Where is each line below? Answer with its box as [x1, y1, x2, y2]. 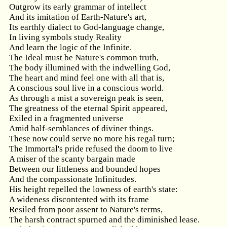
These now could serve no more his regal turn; [9, 134, 175, 143]
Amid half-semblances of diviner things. [9, 124, 154, 133]
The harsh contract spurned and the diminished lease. [9, 215, 200, 224]
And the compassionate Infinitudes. [9, 174, 136, 184]
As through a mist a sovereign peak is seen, [9, 93, 164, 103]
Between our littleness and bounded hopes [9, 164, 161, 174]
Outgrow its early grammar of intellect [9, 2, 146, 12]
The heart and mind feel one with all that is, [9, 73, 164, 83]
